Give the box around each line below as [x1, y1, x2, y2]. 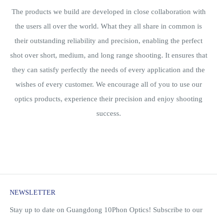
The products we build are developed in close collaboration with [11, 8, 206, 15]
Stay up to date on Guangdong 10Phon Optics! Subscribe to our [10, 206, 202, 214]
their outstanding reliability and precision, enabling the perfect [15, 37, 202, 45]
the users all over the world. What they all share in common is [15, 22, 202, 30]
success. [96, 109, 121, 117]
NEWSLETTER [10, 189, 55, 196]
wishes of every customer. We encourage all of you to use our [15, 80, 202, 88]
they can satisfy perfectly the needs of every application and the [12, 66, 205, 74]
